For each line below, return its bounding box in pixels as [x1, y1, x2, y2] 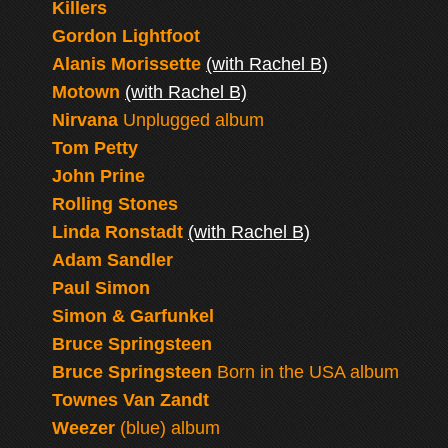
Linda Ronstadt [52, 222, 184, 242]
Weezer [52, 418, 116, 438]
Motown [52, 82, 121, 102]
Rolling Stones [52, 194, 179, 214]
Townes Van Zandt [52, 390, 210, 410]
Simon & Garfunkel [52, 306, 215, 326]
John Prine [52, 166, 146, 186]
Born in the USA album [212, 362, 400, 382]
